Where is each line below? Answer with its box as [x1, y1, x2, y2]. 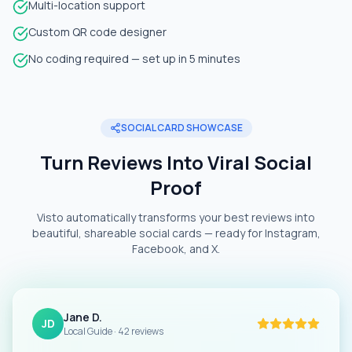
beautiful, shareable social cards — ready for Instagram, [31, 225, 321, 240]
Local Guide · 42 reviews [64, 324, 163, 338]
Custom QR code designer [28, 24, 167, 39]
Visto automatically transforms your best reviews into [37, 210, 315, 225]
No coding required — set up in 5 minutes [28, 51, 240, 66]
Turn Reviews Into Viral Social [40, 149, 312, 175]
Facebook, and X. [132, 241, 220, 256]
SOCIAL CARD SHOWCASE [120, 121, 243, 134]
